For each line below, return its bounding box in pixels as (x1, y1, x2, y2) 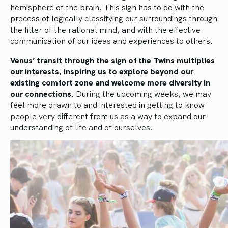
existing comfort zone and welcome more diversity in (10, 76, 210, 88)
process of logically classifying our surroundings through (10, 12, 217, 24)
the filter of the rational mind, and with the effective (10, 23, 201, 35)
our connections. (10, 88, 74, 99)
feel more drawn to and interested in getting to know (10, 99, 205, 110)
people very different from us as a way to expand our (10, 110, 206, 122)
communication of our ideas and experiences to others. (10, 35, 215, 46)
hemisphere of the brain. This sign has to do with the (10, 1, 204, 13)
